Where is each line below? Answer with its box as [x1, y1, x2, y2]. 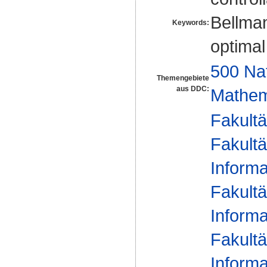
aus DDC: [176, 84, 209, 93]
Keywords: [172, 18, 209, 27]
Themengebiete [157, 73, 209, 82]
